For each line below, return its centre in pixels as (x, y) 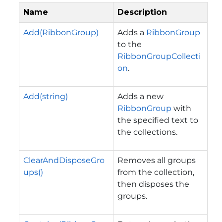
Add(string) (46, 96)
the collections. (147, 132)
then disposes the (153, 184)
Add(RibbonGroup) (61, 32)
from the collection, (156, 172)
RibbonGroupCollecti (159, 56)
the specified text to (158, 120)
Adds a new (140, 96)
